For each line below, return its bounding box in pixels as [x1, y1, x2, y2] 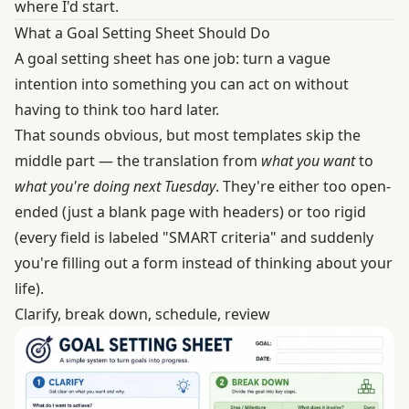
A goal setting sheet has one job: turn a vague [15, 48, 330, 69]
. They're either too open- [215, 176, 391, 197]
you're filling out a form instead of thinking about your [15, 253, 393, 274]
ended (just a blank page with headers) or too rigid [15, 202, 366, 223]
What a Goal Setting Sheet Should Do [15, 23, 270, 44]
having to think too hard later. [15, 100, 219, 121]
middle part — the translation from [15, 151, 261, 172]
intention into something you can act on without [15, 74, 349, 95]
